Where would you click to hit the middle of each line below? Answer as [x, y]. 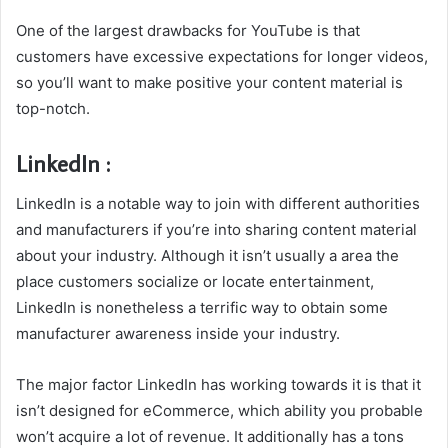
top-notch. [53, 108]
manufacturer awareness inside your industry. [178, 333]
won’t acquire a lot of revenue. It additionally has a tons [210, 436]
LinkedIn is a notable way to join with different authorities [218, 203]
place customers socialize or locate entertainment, [195, 281]
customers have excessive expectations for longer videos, [222, 56]
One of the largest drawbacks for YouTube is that [188, 30]
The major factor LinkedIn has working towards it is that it [218, 384]
